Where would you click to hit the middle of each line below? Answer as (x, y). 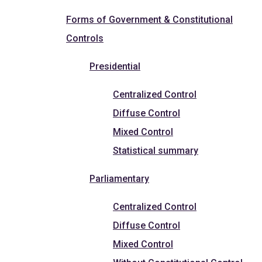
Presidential (115, 66)
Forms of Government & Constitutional (149, 19)
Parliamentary (119, 178)
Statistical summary (156, 150)
